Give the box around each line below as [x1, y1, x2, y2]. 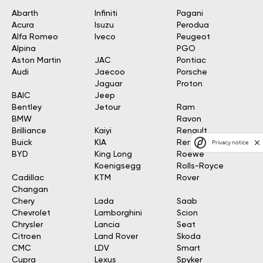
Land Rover [94, 232, 138, 241]
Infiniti [94, 9, 117, 18]
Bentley [12, 103, 42, 112]
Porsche [177, 68, 208, 76]
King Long [94, 150, 132, 159]
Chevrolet [12, 209, 50, 217]
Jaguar [94, 80, 122, 88]
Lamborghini [94, 209, 142, 217]
